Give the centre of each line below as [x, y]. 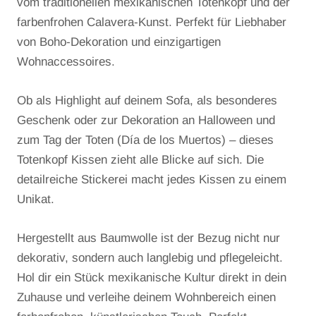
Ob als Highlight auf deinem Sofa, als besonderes [147, 100]
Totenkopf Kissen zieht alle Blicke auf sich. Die [140, 159]
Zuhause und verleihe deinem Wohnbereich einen [146, 297]
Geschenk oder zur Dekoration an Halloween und [146, 120]
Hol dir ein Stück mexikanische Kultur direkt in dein [152, 277]
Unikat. [36, 199]
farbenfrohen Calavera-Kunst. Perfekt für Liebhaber [152, 22]
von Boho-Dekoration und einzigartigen [119, 42]
